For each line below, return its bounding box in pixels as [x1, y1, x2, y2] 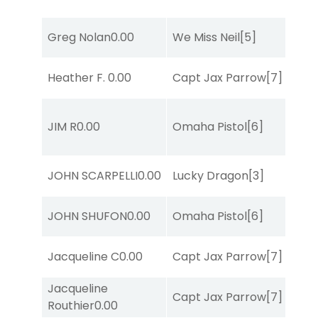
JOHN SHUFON [48, 207, 127, 224]
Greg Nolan [48, 28, 111, 45]
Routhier [48, 297, 94, 314]
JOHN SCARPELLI [48, 167, 138, 184]
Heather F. [48, 69, 108, 86]
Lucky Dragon [172, 167, 248, 184]
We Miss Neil [172, 28, 240, 45]
